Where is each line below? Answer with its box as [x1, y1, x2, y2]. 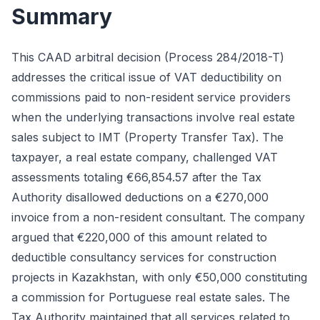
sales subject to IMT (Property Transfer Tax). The [11, 130, 284, 144]
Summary [11, 4, 112, 29]
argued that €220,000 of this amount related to [11, 230, 267, 244]
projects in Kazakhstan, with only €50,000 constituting [11, 270, 307, 284]
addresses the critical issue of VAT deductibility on [11, 70, 281, 84]
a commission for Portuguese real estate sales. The [11, 290, 290, 304]
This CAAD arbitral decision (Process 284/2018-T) [11, 50, 284, 64]
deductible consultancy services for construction [11, 250, 276, 264]
